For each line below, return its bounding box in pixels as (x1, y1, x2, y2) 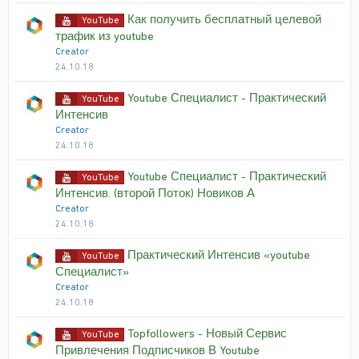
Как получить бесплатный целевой (127, 12, 321, 26)
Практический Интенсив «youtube (127, 248, 310, 262)
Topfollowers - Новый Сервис (127, 326, 287, 341)
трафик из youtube (55, 29, 154, 43)
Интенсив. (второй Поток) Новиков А (55, 186, 255, 200)
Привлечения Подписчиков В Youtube (55, 343, 260, 357)
